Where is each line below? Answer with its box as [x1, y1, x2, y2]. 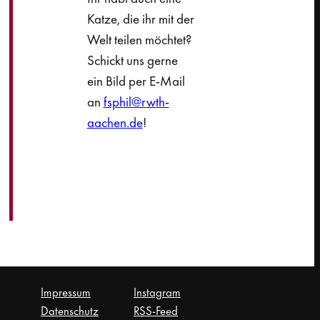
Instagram [134, 284, 181, 300]
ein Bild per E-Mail [86, 71, 185, 90]
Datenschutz [41, 303, 99, 319]
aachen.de [86, 113, 143, 131]
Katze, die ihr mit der [86, 9, 194, 28]
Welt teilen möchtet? [86, 30, 191, 49]
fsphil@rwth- [103, 92, 169, 111]
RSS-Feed [134, 303, 178, 319]
